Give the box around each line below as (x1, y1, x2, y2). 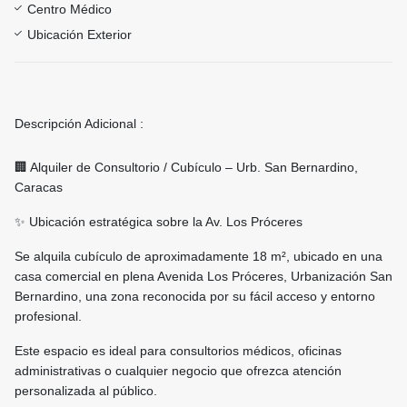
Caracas (15, 180, 63, 195)
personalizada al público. (15, 383, 157, 399)
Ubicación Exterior (27, 27, 132, 43)
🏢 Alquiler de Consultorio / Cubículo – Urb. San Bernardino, (15, 160, 358, 175)
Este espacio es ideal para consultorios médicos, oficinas (15, 343, 342, 359)
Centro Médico (27, 2, 112, 17)
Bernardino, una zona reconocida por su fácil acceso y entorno (15, 289, 375, 304)
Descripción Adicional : (15, 116, 144, 132)
